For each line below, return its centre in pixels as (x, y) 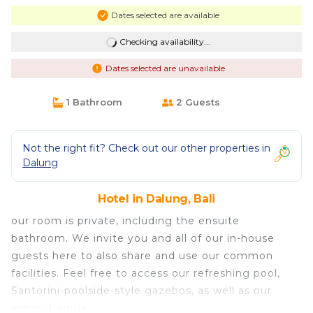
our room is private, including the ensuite (125, 221)
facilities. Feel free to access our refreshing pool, (146, 273)
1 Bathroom (93, 102)
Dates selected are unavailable (165, 68)
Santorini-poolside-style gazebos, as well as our (141, 291)
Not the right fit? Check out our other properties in (146, 148)
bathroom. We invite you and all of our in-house (143, 238)
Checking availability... (165, 42)
